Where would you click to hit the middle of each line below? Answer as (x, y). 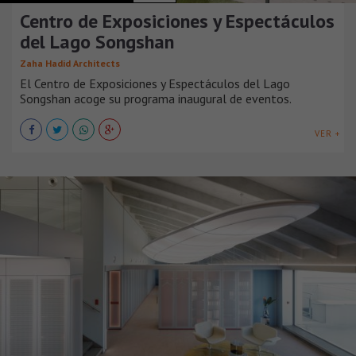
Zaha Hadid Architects (70, 64)
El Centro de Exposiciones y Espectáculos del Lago (155, 84)
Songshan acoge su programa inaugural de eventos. (156, 99)
